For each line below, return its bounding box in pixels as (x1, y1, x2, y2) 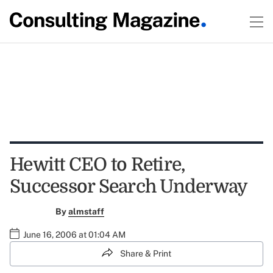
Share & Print (120, 249, 171, 258)
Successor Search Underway (10, 176, 248, 197)
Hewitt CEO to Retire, (10, 154, 185, 175)
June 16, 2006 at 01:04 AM (23, 230, 126, 239)
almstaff (68, 207, 104, 216)
